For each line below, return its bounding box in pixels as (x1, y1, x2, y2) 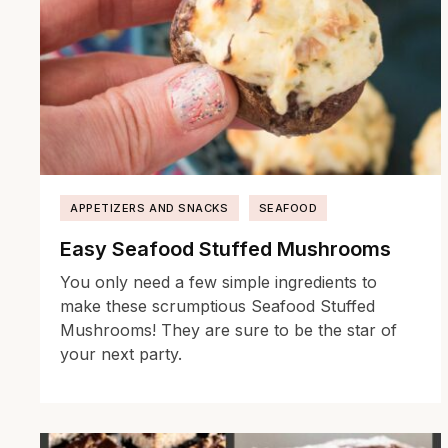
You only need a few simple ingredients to (60, 271, 377, 292)
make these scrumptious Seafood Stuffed (60, 295, 375, 316)
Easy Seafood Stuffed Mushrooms (60, 236, 391, 261)
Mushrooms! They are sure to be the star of (60, 319, 397, 340)
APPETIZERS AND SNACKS (70, 200, 229, 215)
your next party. (60, 343, 182, 364)
